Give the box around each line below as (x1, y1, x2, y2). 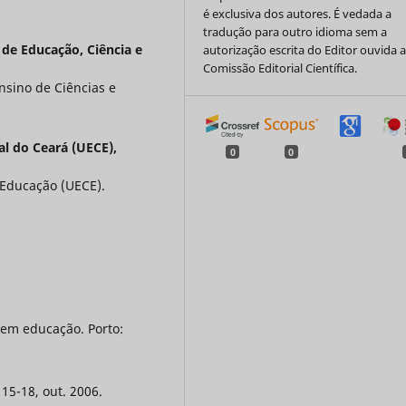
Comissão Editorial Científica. (203, 59, 358, 76)
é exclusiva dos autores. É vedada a (203, 5, 392, 22)
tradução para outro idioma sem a (203, 23, 388, 40)
